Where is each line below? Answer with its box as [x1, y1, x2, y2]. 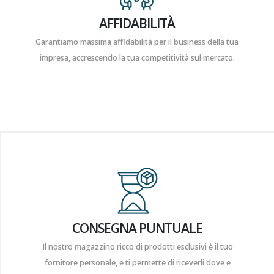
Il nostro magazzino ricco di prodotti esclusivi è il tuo [42, 242, 233, 253]
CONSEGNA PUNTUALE [72, 220, 202, 237]
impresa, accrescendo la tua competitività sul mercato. [39, 53, 235, 64]
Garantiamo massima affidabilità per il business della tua [35, 37, 239, 48]
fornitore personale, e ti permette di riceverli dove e [44, 257, 231, 268]
